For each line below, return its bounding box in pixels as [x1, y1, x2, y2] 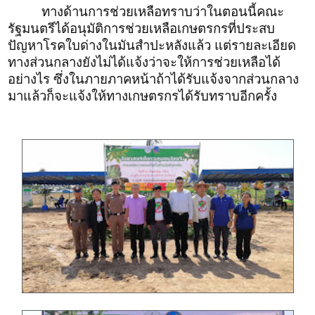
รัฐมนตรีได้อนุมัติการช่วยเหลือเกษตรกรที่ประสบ [8, 21, 275, 37]
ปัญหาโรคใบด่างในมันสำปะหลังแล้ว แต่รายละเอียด [8, 38, 296, 53]
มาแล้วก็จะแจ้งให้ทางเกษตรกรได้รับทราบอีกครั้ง [8, 89, 277, 104]
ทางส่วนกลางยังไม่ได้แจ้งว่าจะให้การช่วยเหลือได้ [8, 55, 281, 70]
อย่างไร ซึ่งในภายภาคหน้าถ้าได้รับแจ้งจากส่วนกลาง [8, 72, 299, 87]
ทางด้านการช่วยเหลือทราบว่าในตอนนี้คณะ [41, 4, 284, 20]
